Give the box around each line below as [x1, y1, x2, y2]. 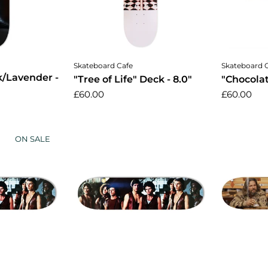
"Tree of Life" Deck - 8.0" [73, 74, 192, 86]
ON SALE [14, 134, 50, 144]
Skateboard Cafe [73, 61, 133, 71]
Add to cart [114, 60, 166, 72]
